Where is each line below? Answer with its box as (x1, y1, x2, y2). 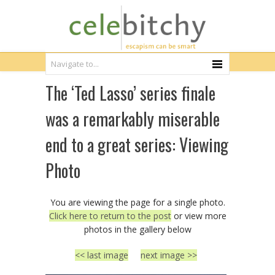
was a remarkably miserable (45, 106, 220, 131)
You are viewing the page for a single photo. (50, 196, 225, 208)
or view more (171, 210, 227, 222)
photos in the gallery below (83, 223, 192, 235)
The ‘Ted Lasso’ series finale (45, 80, 215, 106)
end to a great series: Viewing (45, 132, 228, 157)
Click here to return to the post (48, 210, 171, 222)
